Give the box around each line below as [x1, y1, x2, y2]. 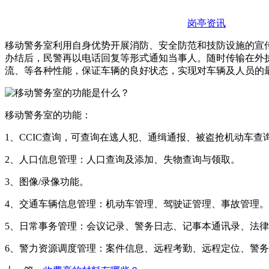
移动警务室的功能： [5, 110, 91, 121]
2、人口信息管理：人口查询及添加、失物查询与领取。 [5, 154, 240, 165]
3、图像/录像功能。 [5, 177, 89, 187]
